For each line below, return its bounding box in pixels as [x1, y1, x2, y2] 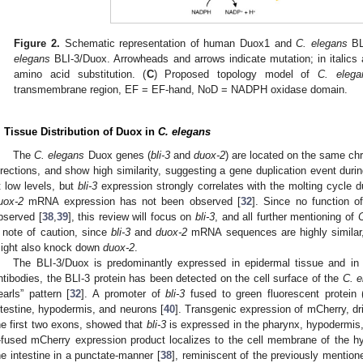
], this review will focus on [67, 211, 196, 224]
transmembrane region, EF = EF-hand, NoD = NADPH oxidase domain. [14, 83, 348, 96]
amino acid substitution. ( [14, 68, 147, 81]
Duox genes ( [84, 149, 151, 162]
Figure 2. [14, 37, 60, 50]
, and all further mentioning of [215, 211, 358, 224]
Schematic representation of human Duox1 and [59, 37, 297, 50]
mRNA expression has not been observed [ [23, 195, 241, 208]
